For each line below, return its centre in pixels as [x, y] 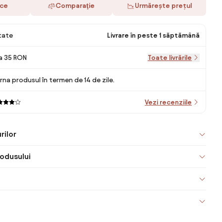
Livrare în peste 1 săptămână [153, 35]
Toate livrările [170, 57]
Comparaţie [75, 6]
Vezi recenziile [168, 102]
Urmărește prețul [163, 6]
